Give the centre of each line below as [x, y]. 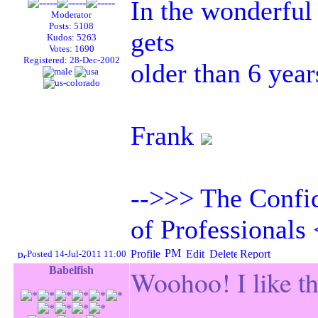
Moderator [71, 15]
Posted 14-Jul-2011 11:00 [76, 254]
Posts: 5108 [71, 26]
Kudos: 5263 [71, 37]
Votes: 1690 [71, 49]
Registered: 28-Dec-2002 [71, 60]
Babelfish [71, 270]
